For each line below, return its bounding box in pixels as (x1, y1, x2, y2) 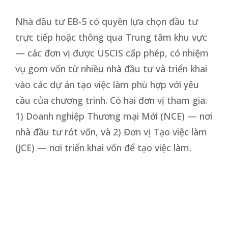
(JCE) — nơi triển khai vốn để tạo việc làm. (15, 141, 191, 154)
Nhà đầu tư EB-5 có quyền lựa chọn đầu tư (15, 15, 198, 27)
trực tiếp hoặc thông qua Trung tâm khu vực (15, 31, 207, 43)
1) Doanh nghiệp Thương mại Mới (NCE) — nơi (15, 109, 212, 122)
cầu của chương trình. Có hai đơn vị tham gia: (15, 94, 207, 106)
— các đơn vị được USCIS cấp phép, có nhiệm (15, 46, 209, 59)
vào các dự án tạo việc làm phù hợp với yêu (15, 78, 199, 91)
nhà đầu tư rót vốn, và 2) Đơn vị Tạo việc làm (15, 125, 207, 138)
